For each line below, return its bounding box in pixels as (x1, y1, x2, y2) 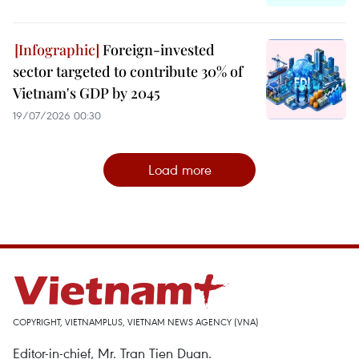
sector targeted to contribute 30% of (13, 61, 243, 81)
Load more (147, 159, 212, 179)
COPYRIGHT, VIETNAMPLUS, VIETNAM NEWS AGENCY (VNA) (13, 315, 259, 328)
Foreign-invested (99, 39, 215, 59)
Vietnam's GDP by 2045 (13, 83, 160, 103)
